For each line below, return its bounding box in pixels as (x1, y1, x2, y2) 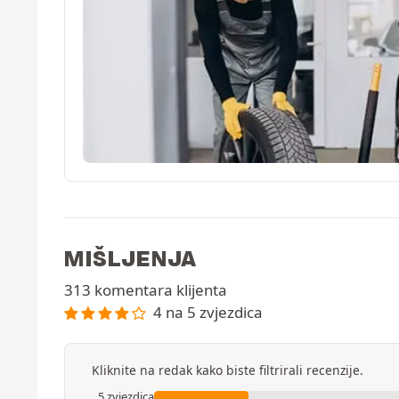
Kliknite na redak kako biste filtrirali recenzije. (92, 361, 363, 379)
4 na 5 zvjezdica (152, 301, 263, 322)
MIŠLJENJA (64, 244, 196, 272)
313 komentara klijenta (64, 279, 227, 300)
